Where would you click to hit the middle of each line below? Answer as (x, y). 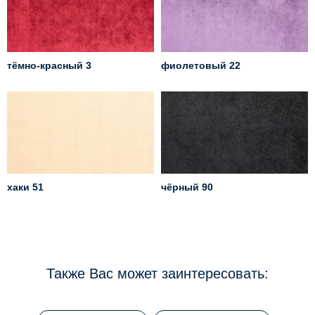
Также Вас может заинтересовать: (157, 274)
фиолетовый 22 (201, 66)
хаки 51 (25, 187)
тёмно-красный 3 (49, 66)
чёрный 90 (187, 187)
